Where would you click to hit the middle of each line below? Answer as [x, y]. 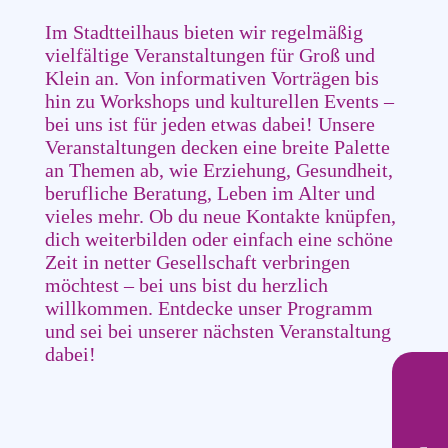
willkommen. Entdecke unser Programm [208, 307]
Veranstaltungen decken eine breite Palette [217, 146]
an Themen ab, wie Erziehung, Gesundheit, [218, 169]
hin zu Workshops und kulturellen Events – [219, 100]
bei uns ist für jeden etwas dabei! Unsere [209, 123]
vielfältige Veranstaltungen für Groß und [209, 54]
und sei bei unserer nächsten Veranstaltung [217, 330]
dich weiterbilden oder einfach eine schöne [218, 238]
